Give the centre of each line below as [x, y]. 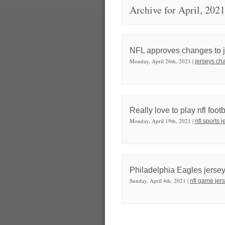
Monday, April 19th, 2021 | [162, 121]
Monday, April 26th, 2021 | [162, 61]
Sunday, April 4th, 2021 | [160, 180]
